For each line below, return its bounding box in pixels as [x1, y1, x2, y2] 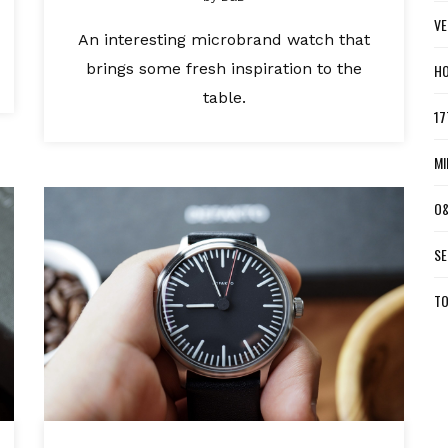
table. [202, 88, 246, 107]
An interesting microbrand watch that [78, 30, 370, 49]
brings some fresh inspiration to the [86, 59, 362, 78]
